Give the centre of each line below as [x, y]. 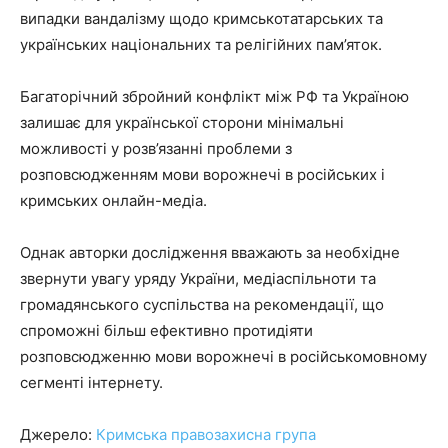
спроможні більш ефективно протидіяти [166, 331]
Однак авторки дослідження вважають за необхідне [210, 253]
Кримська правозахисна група [206, 435]
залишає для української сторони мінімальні [182, 123]
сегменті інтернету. [91, 383]
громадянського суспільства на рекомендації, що [202, 305]
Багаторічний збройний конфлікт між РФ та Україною [214, 97]
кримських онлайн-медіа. [115, 201]
